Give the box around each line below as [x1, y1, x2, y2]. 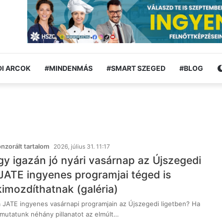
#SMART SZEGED [107, 63, 166, 72]
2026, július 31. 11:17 [54, 142, 110, 150]
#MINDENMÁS [45, 63, 93, 72]
